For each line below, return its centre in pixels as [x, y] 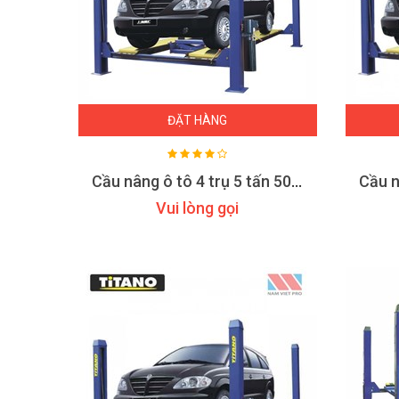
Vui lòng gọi [198, 208]
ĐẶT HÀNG [198, 120]
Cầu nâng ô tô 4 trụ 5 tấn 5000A [297, 181]
